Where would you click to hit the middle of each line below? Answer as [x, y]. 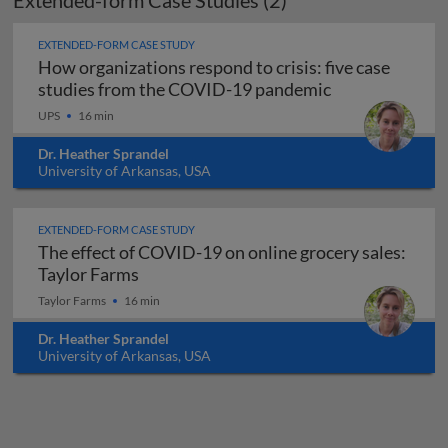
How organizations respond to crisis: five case [181, 67]
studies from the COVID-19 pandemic [184, 89]
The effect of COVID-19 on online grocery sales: [222, 252]
